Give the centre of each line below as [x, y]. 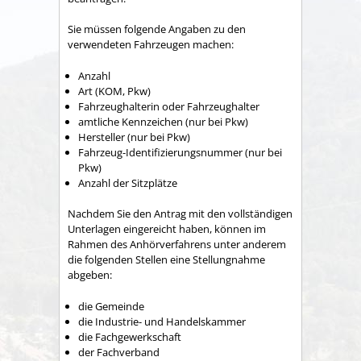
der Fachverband [119, 352]
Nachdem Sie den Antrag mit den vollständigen [180, 214]
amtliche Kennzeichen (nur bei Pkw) [163, 121]
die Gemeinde [111, 306]
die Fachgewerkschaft [130, 336]
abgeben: [90, 275]
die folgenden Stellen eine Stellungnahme [166, 260]
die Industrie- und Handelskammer [162, 321]
